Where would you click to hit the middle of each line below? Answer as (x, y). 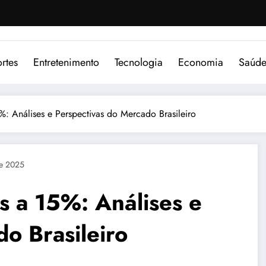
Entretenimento (66, 62)
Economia (201, 62)
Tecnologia (139, 62)
